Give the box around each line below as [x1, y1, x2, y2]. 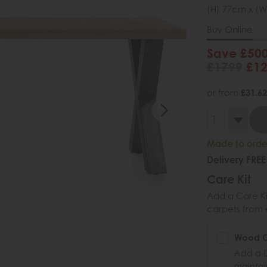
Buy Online [206, 24, 253, 35]
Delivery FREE [206, 154, 266, 166]
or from [206, 87, 241, 98]
